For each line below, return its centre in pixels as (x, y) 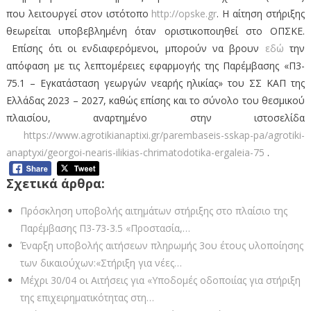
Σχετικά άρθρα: (55, 183)
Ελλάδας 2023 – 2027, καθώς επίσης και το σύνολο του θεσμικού (155, 101)
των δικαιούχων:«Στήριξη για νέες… (101, 262)
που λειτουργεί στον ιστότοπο (79, 14)
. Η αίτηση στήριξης (261, 14)
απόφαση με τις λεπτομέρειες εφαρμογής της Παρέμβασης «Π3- (155, 66)
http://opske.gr (184, 14)
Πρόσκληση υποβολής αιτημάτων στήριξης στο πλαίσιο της (153, 210)
